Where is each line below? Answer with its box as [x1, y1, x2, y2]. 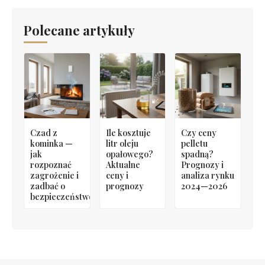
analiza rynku [181, 170, 235, 182]
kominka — [30, 138, 73, 150]
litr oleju [105, 138, 138, 150]
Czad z [30, 127, 57, 139]
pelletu [181, 138, 208, 150]
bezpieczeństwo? [30, 191, 98, 203]
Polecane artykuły [24, 21, 135, 39]
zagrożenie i [30, 170, 79, 182]
